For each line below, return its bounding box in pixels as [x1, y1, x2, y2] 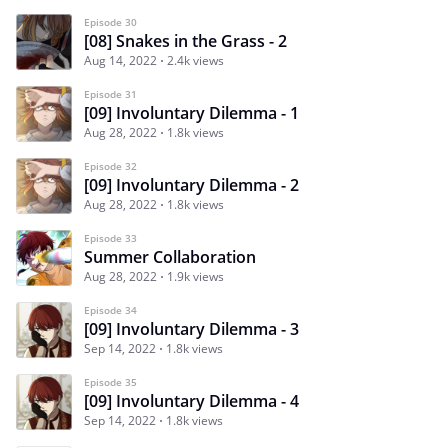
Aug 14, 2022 [84, 51, 157, 69]
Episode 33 [84, 230, 137, 245]
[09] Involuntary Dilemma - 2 [84, 173, 299, 196]
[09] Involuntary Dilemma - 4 [84, 389, 299, 412]
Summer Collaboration [84, 245, 256, 268]
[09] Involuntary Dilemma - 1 [84, 101, 299, 124]
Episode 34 [84, 302, 137, 317]
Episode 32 [84, 158, 137, 173]
